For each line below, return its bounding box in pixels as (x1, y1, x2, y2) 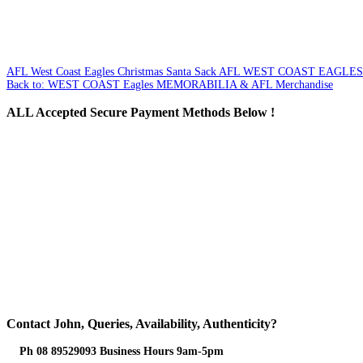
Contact (6, 315, 50, 331)
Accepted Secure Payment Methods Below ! (33, 104, 275, 120)
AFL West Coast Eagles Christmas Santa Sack (6, 65, 216, 78)
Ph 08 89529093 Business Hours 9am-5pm (19, 345, 227, 357)
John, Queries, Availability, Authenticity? (50, 315, 277, 331)
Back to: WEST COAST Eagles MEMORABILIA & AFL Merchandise (6, 78, 333, 91)
